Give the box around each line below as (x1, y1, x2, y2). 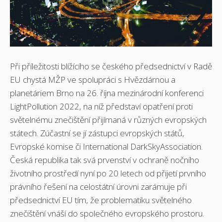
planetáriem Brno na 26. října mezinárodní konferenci (10, 87, 204, 99)
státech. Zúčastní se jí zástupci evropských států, (10, 127, 184, 139)
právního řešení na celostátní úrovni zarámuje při (10, 180, 187, 192)
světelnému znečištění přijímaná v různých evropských (10, 113, 207, 125)
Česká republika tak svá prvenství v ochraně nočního (10, 154, 199, 166)
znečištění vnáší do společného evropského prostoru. (10, 207, 208, 219)
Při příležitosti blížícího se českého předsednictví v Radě (10, 60, 212, 72)
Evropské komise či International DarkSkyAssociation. (10, 140, 203, 152)
